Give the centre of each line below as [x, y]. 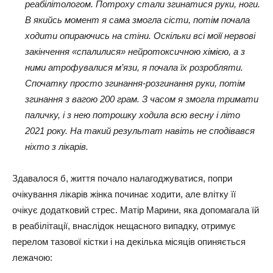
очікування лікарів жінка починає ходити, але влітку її [124, 194]
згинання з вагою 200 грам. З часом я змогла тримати [142, 99]
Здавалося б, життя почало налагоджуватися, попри [122, 179]
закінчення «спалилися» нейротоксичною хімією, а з [135, 52]
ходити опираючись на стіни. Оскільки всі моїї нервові [140, 36]
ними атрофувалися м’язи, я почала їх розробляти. [134, 68]
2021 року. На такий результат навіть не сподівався [140, 131]
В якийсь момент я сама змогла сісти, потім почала [137, 20]
